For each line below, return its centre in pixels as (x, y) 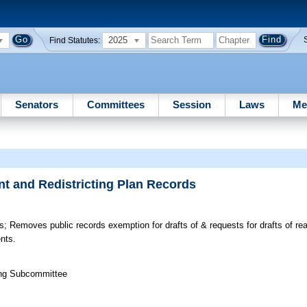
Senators (37, 104)
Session (192, 104)
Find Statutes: (75, 40)
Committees (115, 104)
